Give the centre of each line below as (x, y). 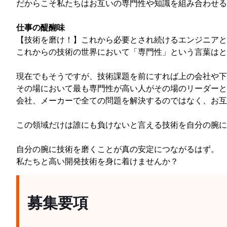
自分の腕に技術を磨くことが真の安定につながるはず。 (118, 149)
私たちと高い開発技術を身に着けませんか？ (97, 161)
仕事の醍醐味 (41, 27)
